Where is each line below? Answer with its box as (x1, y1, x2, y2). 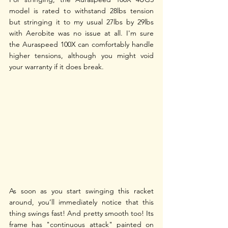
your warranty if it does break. (9, 62, 106, 72)
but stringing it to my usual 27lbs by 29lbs (9, 17, 154, 27)
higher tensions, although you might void (9, 51, 154, 61)
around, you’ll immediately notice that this (9, 197, 154, 207)
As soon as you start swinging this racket (9, 186, 154, 196)
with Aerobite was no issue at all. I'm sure (9, 28, 154, 38)
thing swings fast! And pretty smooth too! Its (9, 209, 154, 218)
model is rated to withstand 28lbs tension (9, 6, 154, 16)
